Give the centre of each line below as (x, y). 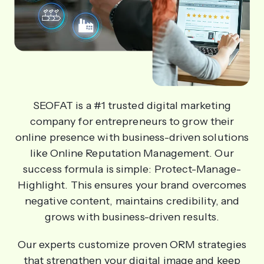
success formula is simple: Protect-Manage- (132, 169)
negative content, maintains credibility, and (132, 201)
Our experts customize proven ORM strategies (132, 244)
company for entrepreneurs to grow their (132, 121)
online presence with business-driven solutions (132, 137)
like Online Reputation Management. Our (132, 153)
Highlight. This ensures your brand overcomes (132, 185)
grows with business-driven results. (132, 217)
